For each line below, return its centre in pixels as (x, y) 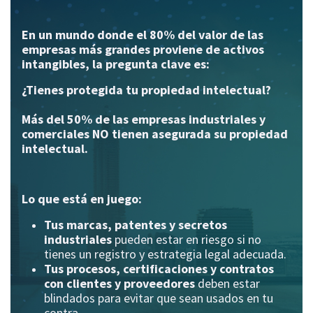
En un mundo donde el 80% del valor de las (143, 35)
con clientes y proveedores (119, 284)
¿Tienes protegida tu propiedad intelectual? (146, 90)
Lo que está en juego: (82, 199)
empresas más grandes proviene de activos (143, 50)
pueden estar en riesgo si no (187, 240)
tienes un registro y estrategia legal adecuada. (165, 254)
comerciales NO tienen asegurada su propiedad (155, 134)
